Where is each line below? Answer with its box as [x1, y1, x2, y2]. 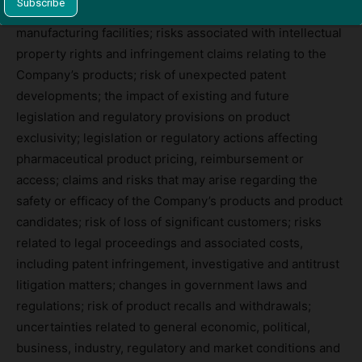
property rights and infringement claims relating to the [16, 45, 326, 61]
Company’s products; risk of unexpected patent [16, 66, 286, 82]
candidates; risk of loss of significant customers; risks [16, 213, 322, 229]
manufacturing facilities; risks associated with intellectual [16, 24, 342, 40]
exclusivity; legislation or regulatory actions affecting [16, 129, 318, 145]
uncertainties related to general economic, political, [16, 318, 310, 335]
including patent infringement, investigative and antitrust [16, 255, 339, 271]
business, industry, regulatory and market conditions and [16, 339, 340, 356]
